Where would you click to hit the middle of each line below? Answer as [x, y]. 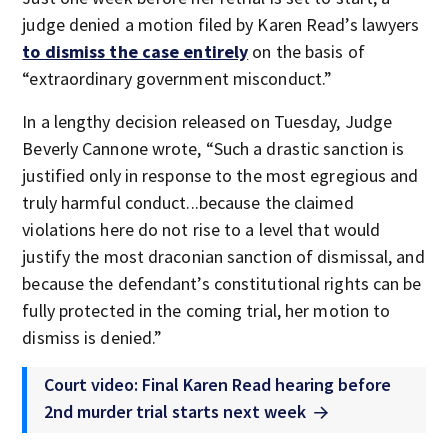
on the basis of [306, 51]
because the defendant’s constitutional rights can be [222, 283]
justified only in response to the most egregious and [220, 175]
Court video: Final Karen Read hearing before [218, 384]
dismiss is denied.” [92, 337]
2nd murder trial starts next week [175, 411]
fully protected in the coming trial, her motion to [206, 310]
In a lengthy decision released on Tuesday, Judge [207, 121]
